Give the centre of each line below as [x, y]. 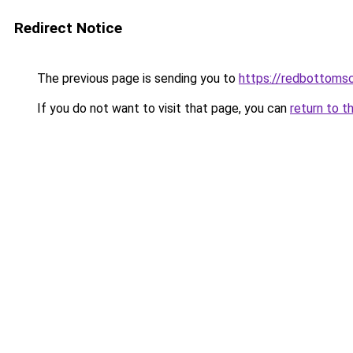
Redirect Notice [68, 28]
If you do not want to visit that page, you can [162, 108]
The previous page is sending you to [136, 78]
